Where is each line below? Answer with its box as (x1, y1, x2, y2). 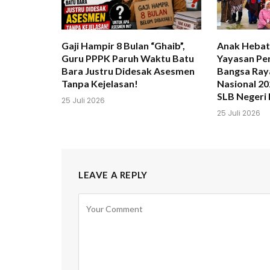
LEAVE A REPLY (78, 169, 148, 181)
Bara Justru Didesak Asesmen (61, 65, 195, 77)
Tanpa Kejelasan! (61, 78, 138, 90)
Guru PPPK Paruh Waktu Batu (61, 52, 194, 64)
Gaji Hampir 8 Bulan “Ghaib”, (61, 40, 185, 52)
